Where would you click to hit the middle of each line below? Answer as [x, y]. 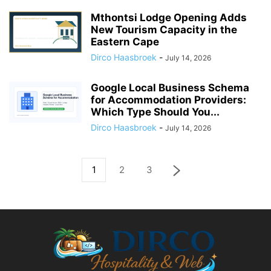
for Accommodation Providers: [168, 100]
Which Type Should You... [155, 112]
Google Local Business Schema [170, 88]
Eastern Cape [125, 42]
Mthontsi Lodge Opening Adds [169, 18]
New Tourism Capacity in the [164, 30]
